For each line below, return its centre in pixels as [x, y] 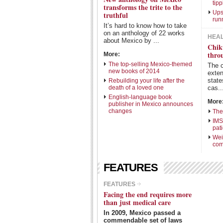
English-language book [140, 97]
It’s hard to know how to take [145, 26]
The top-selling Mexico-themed [150, 64]
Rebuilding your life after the [147, 81]
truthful [116, 15]
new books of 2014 [134, 71]
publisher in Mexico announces [151, 104]
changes [120, 111]
